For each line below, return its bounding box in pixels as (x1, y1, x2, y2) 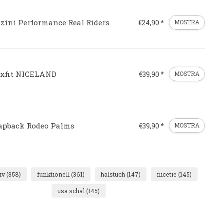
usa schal (57, 186, 86, 195)
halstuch (101, 170, 127, 178)
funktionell (37, 170, 71, 178)
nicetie (157, 170, 178, 178)
